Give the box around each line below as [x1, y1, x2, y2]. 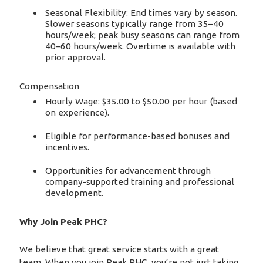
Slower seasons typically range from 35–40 [45, 18, 224, 29]
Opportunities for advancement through [45, 165, 211, 176]
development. [45, 187, 104, 198]
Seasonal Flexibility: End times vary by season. [45, 7, 238, 18]
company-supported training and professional [45, 176, 235, 187]
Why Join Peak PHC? [19, 217, 107, 227]
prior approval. [45, 52, 106, 62]
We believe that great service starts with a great [19, 244, 219, 255]
